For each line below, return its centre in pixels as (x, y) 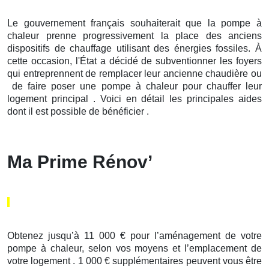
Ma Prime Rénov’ (80, 162)
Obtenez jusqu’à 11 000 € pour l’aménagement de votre (134, 235)
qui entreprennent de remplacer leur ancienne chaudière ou (134, 73)
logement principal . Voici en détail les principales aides (134, 98)
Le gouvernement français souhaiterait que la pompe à (134, 23)
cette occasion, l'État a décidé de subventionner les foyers (134, 61)
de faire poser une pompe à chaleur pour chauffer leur (134, 86)
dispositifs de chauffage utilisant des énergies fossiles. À (134, 48)
